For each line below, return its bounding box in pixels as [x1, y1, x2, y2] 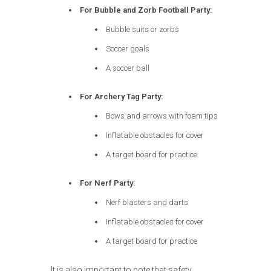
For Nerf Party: [80, 178, 136, 188]
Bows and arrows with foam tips [106, 111, 218, 120]
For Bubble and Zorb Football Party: [80, 5, 213, 15]
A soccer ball [106, 64, 150, 73]
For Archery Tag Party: [80, 92, 164, 101]
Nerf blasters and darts [106, 198, 189, 207]
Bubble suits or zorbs [106, 25, 180, 34]
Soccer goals [106, 44, 150, 53]
